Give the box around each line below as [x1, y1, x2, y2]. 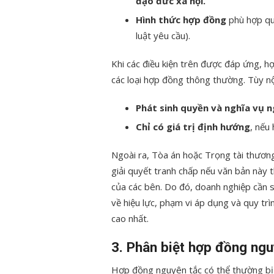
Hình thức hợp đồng [136, 13, 226, 26]
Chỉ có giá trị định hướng [136, 120, 250, 133]
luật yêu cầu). [136, 29, 190, 42]
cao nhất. [111, 212, 149, 225]
